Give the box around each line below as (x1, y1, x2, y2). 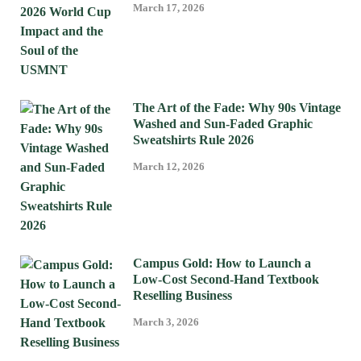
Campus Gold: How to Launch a (133, 255, 311, 270)
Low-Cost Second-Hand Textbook (133, 272, 319, 286)
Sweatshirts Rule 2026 (133, 132, 254, 147)
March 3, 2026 (133, 315, 199, 328)
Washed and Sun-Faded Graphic (133, 116, 313, 131)
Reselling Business (133, 288, 232, 302)
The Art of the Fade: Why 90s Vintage (133, 100, 341, 114)
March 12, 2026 (133, 160, 205, 172)
